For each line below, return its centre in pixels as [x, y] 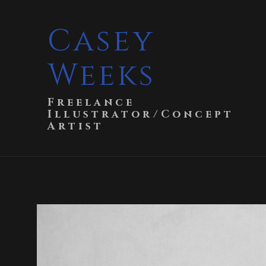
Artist [76, 126]
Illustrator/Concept [141, 114]
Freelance [91, 102]
